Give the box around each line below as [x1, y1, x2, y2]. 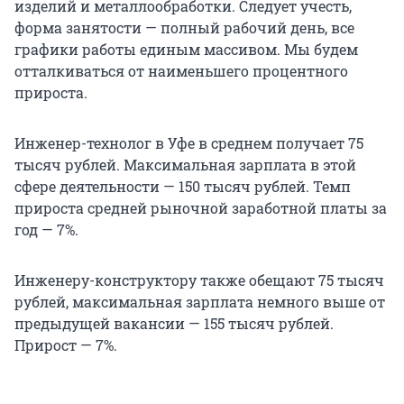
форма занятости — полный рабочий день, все [14, 18, 354, 38]
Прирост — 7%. [14, 335, 117, 355]
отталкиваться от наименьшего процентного [14, 61, 348, 81]
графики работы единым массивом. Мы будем [14, 40, 358, 60]
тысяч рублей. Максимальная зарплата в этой [14, 155, 356, 175]
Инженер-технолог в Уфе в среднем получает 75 [14, 133, 363, 153]
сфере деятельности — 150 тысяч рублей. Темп [14, 177, 351, 197]
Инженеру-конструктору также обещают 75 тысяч [14, 271, 384, 290]
